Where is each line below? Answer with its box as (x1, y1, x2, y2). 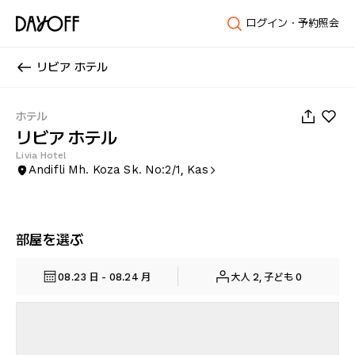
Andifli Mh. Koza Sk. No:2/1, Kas (29, 162, 209, 177)
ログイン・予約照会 (246, 17, 339, 29)
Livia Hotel (16, 150, 67, 161)
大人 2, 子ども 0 (230, 270, 303, 283)
